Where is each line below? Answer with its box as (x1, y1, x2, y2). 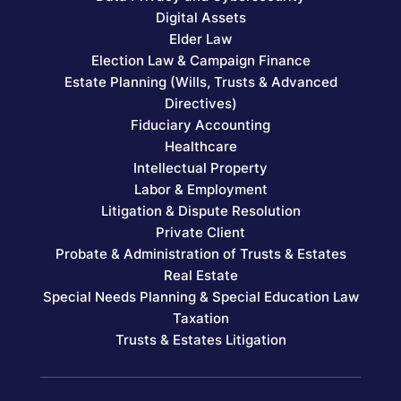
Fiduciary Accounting (131, 116, 270, 134)
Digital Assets (155, 9, 246, 27)
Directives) (164, 95, 237, 113)
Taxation (172, 310, 229, 328)
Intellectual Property (133, 159, 268, 177)
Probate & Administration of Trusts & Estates (55, 245, 346, 263)
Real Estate (163, 267, 238, 285)
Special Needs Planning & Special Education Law (42, 288, 359, 306)
